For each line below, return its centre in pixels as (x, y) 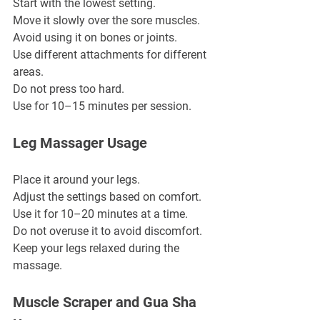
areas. (28, 71)
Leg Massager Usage (80, 142)
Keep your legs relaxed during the (97, 248)
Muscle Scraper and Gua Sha (106, 302)
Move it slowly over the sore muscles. (106, 20)
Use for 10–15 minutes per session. (102, 106)
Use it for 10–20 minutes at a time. (100, 214)
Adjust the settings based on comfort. (107, 196)
